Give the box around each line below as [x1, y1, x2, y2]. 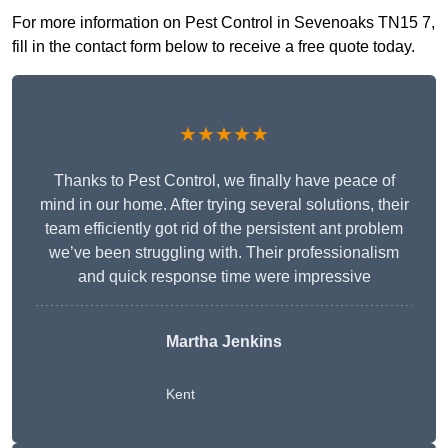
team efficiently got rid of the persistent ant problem [45, 220, 403, 238]
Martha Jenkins [166, 333, 282, 351]
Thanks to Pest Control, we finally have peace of [53, 172, 395, 190]
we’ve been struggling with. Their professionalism [49, 244, 399, 262]
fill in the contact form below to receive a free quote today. [12, 38, 415, 56]
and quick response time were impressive [77, 268, 371, 286]
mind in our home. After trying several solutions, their [39, 196, 409, 214]
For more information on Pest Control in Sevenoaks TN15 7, [12, 14, 435, 32]
